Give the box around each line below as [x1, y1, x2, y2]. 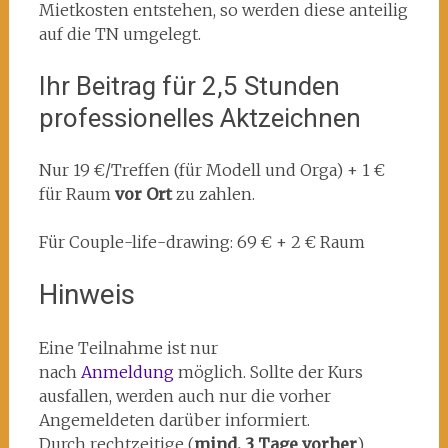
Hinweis [38, 278, 135, 311]
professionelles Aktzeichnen [38, 103, 361, 133]
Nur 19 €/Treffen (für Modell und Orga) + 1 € [38, 160, 385, 180]
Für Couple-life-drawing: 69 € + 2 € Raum [38, 232, 365, 252]
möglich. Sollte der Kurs [177, 362, 363, 382]
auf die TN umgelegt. [38, 24, 201, 44]
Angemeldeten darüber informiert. [38, 410, 310, 430]
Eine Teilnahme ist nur [38, 338, 218, 358]
